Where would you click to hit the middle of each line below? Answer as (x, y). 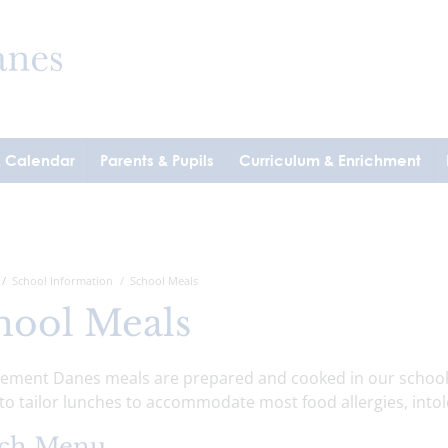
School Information (62, 280)
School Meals (163, 280)
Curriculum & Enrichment (330, 160)
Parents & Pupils (157, 160)
